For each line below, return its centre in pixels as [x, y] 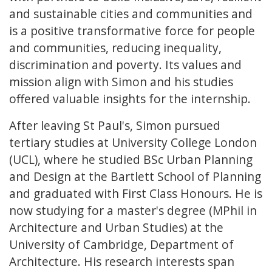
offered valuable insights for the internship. [130, 99]
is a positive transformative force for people [132, 31]
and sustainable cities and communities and [131, 14]
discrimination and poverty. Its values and [125, 65]
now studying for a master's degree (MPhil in [133, 211]
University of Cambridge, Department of [121, 245]
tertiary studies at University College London [133, 143]
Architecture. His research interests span [122, 262]
